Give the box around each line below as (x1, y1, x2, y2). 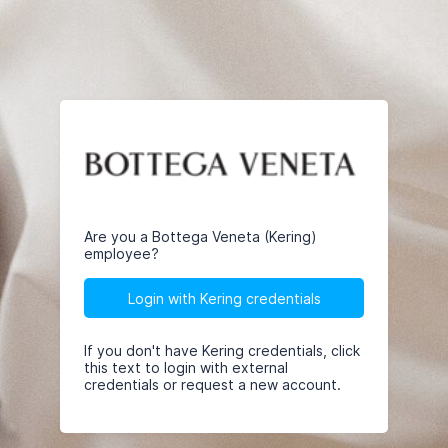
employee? (84, 245, 159, 262)
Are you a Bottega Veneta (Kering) (84, 228, 317, 245)
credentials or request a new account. (84, 376, 341, 393)
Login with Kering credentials (127, 289, 321, 307)
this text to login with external (84, 359, 288, 376)
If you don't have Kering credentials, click (84, 342, 360, 359)
